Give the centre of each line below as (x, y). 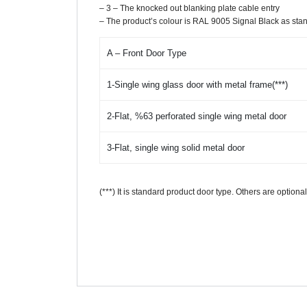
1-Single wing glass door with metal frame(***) (197, 84)
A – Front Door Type (146, 53)
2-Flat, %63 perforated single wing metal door (196, 116)
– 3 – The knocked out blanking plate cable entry (189, 9)
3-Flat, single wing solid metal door (175, 147)
